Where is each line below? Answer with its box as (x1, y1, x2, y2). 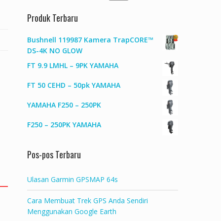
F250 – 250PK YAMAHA (27, 120, 101, 129)
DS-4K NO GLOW (27, 46, 82, 55)
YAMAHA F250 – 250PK (27, 100, 101, 110)
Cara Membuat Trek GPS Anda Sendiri (27, 196, 148, 205)
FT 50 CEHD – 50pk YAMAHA (27, 80, 120, 90)
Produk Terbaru (27, 11, 78, 24)
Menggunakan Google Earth (27, 207, 116, 216)
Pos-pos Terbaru (27, 148, 81, 161)
